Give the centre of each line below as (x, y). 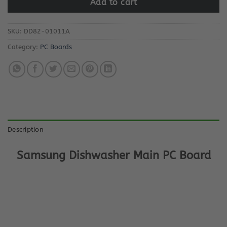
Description (26, 130)
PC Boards (56, 47)
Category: (24, 47)
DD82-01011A (47, 31)
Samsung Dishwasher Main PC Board (113, 156)
